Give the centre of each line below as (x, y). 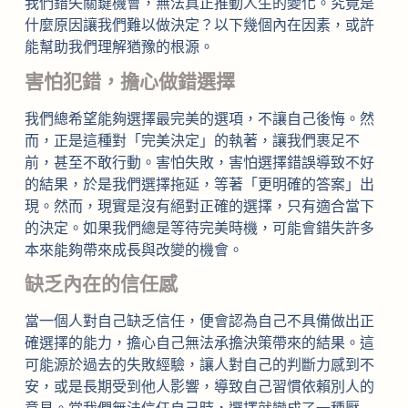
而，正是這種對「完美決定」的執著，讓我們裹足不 (192, 140)
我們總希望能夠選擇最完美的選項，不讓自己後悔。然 (199, 118)
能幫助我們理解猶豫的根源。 (119, 46)
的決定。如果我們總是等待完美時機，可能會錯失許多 (199, 228)
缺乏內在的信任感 (101, 284)
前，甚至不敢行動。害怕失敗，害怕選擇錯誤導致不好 (199, 162)
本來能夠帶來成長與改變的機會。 (133, 250)
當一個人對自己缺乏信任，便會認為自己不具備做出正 (199, 321)
